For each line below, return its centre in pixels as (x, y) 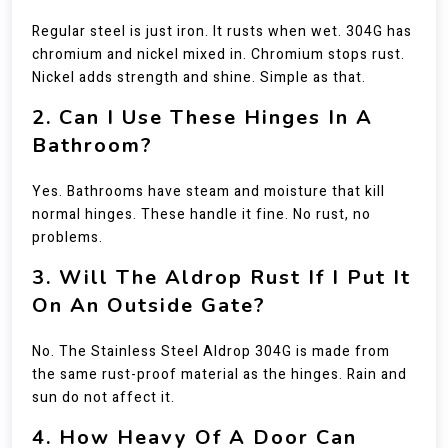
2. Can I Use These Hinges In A (202, 117)
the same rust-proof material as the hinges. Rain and (219, 374)
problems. (67, 237)
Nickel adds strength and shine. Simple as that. (199, 77)
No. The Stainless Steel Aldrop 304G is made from (211, 351)
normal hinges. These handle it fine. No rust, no (201, 214)
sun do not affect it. (103, 397)
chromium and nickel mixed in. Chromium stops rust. (218, 54)
